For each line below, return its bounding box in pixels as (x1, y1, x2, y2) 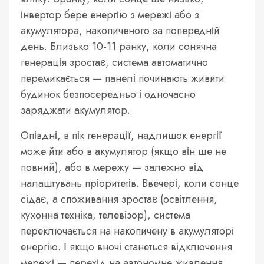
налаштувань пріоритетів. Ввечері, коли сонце (21, 175, 239, 191)
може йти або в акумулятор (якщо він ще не (21, 143, 226, 159)
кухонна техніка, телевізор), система (21, 207, 190, 223)
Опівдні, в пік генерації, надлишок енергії (21, 127, 222, 143)
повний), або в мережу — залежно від (21, 159, 203, 175)
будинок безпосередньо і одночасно (21, 86, 196, 102)
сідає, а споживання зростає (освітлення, (21, 191, 217, 207)
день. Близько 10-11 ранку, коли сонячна (21, 38, 217, 54)
